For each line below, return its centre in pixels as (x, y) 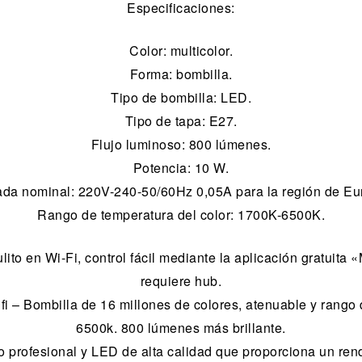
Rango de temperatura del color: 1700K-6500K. (181, 215)
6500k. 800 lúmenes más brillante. (181, 328)
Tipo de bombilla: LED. (181, 98)
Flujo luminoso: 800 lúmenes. (181, 145)
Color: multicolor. (181, 51)
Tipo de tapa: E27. (181, 121)
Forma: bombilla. (181, 74)
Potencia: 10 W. (181, 168)
